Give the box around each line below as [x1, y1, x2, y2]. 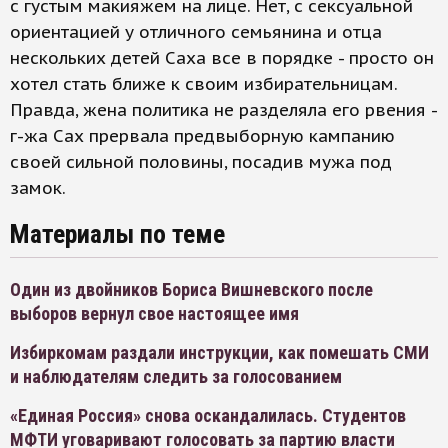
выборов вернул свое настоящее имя [10, 303, 299, 324]
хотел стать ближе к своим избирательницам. [10, 73, 397, 95]
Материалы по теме [10, 219, 225, 249]
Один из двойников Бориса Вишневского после [10, 279, 373, 300]
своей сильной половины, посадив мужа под [10, 151, 392, 173]
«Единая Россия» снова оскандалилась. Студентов [10, 405, 406, 426]
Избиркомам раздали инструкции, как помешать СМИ [10, 342, 429, 363]
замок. [10, 177, 66, 199]
